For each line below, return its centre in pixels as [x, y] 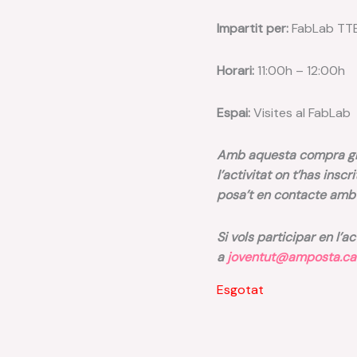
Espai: [233, 112]
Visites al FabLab [300, 112]
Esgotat [240, 289]
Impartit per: [253, 28]
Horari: [237, 70]
